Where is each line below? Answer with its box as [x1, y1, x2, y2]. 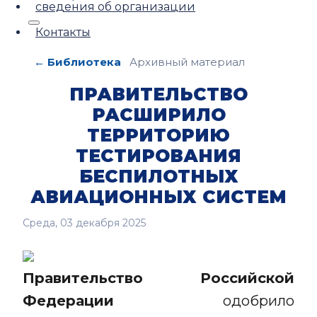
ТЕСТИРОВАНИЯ [76, 145, 241, 166]
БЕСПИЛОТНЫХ [79, 166, 238, 187]
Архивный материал [129, 55, 245, 69]
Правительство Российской [23, 270, 294, 287]
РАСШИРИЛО [91, 104, 226, 125]
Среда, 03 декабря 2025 [23, 217, 146, 229]
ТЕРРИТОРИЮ [87, 125, 230, 146]
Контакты [35, 25, 91, 39]
